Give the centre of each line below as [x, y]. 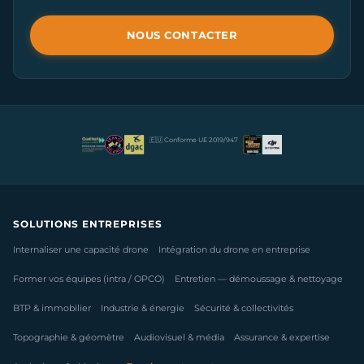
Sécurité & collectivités [244, 308]
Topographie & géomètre [69, 338]
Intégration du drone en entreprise [234, 250]
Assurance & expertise [282, 338]
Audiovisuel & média [179, 338]
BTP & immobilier [52, 308]
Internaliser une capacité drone [81, 250]
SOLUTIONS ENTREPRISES [88, 224]
